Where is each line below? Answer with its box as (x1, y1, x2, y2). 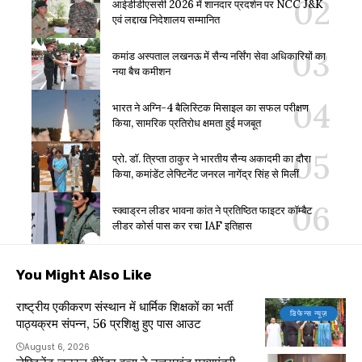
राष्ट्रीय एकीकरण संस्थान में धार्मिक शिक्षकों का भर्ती (16, 299, 233, 315)
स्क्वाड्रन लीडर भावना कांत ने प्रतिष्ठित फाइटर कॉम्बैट (112, 204, 312, 218)
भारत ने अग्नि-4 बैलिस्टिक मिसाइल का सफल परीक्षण (112, 100, 309, 115)
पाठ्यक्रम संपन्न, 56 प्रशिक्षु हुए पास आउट (16, 316, 201, 332)
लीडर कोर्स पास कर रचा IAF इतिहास (112, 219, 252, 234)
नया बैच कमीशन (112, 64, 170, 78)
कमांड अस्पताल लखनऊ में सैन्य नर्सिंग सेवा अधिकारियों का (112, 48, 326, 63)
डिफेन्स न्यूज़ (290, 309, 327, 318)
